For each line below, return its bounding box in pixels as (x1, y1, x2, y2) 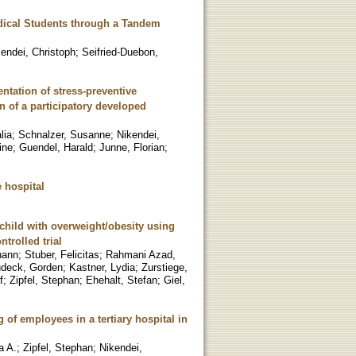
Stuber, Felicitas (25, 248, 99, 261)
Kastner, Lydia (69, 261, 135, 273)
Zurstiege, (141, 261, 188, 273)
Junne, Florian (99, 141, 164, 153)
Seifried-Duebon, (82, 45, 158, 58)
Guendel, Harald (19, 141, 93, 153)
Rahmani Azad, (106, 248, 176, 261)
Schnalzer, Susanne (18, 128, 110, 141)
